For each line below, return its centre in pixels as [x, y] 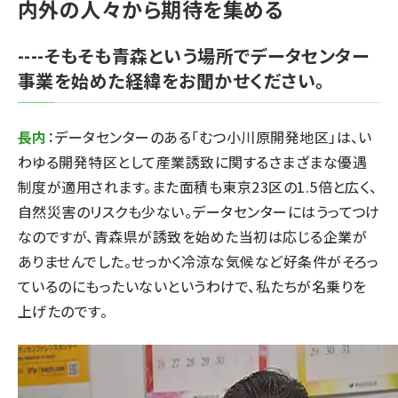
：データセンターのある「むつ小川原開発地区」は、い [209, 137]
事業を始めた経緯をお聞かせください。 [171, 80]
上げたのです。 [63, 311]
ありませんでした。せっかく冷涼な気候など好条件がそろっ [199, 261]
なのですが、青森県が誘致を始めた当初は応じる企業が [192, 236]
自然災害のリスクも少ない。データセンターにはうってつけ [199, 211]
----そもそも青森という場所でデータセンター [194, 56]
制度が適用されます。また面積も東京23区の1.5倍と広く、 [198, 187]
